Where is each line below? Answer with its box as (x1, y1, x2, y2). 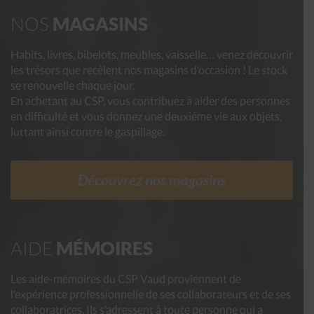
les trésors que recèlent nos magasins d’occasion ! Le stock (11, 62, 287, 76)
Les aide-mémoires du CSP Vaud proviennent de (11, 271, 241, 285)
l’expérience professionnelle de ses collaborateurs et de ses (11, 287, 291, 301)
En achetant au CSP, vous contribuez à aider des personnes (11, 93, 290, 107)
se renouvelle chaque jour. (11, 78, 135, 92)
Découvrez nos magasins (78, 170, 226, 189)
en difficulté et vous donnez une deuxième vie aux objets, (11, 109, 282, 123)
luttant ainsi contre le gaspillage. (11, 124, 165, 138)
